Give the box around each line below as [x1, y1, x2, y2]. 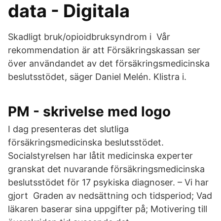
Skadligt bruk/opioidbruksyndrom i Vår [8, 32, 170, 42]
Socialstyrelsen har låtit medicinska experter [8, 150, 193, 161]
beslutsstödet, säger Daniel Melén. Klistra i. [8, 72, 186, 82]
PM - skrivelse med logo [8, 103, 171, 120]
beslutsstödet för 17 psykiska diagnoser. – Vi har [8, 177, 209, 187]
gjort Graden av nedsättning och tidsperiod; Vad [8, 190, 212, 201]
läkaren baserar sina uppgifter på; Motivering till [8, 204, 207, 214]
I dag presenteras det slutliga [8, 124, 129, 134]
